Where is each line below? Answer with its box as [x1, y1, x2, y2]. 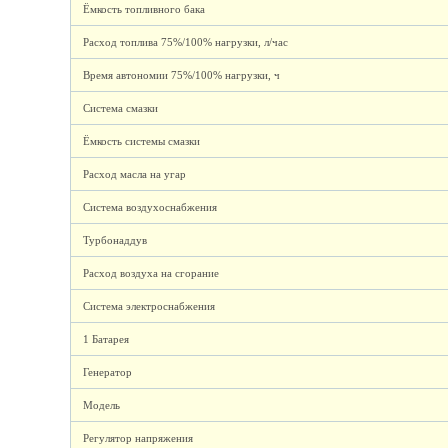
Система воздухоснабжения [83, 201, 218, 213]
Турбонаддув [83, 234, 148, 246]
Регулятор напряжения [83, 432, 194, 444]
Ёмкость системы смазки [83, 135, 201, 147]
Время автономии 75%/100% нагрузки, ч [83, 69, 281, 81]
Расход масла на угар [83, 168, 187, 180]
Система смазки [83, 102, 159, 114]
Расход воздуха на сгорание [83, 267, 220, 279]
